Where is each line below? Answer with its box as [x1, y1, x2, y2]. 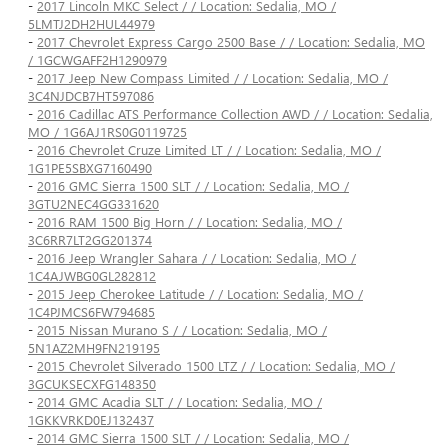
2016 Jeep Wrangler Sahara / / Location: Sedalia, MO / [37, 249, 356, 267]
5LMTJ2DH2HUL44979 [28, 15, 155, 33]
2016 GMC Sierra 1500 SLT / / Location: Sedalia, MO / [37, 177, 349, 195]
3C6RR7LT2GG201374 [28, 231, 152, 249]
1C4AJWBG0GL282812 [28, 267, 156, 285]
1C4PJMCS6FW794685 [28, 303, 155, 321]
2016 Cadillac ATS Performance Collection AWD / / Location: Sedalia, [37, 105, 433, 123]
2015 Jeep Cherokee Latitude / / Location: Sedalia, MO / [37, 285, 363, 303]
